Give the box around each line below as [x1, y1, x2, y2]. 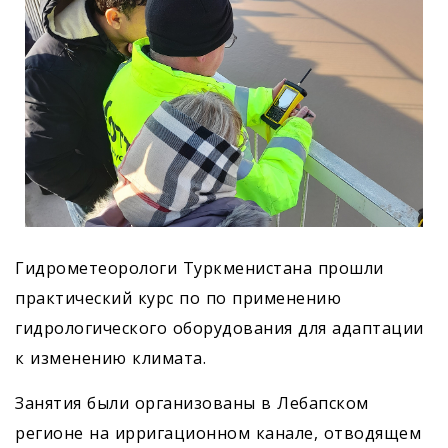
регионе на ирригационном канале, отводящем [15, 421, 421, 444]
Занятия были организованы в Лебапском [15, 391, 369, 414]
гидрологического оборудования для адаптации [15, 316, 424, 339]
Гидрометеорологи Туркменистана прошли [15, 256, 384, 279]
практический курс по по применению [15, 286, 341, 309]
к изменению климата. [15, 346, 206, 369]
